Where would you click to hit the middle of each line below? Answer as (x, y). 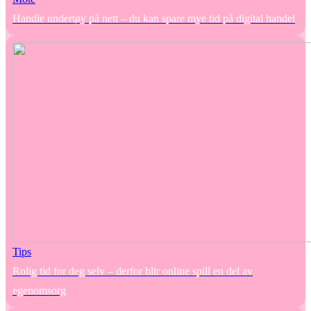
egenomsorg (39, 291)
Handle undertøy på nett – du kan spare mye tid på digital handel (154, 19)
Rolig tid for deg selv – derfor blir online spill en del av (133, 271)
